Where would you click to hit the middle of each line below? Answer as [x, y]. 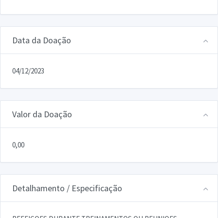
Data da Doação [42, 40]
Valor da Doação [42, 114]
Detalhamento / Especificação [67, 188]
